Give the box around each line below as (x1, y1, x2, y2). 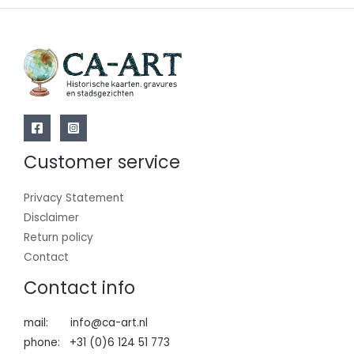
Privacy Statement (24, 190, 124, 205)
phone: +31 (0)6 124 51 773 (24, 335, 170, 351)
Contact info (24, 275, 135, 300)
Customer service (24, 150, 180, 175)
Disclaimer (24, 209, 79, 225)
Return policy (24, 229, 93, 245)
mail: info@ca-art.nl (24, 315, 148, 331)
